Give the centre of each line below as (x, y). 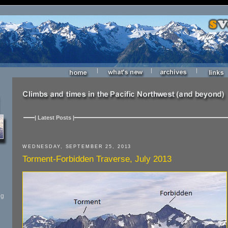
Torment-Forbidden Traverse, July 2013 (97, 159)
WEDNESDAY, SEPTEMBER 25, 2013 (77, 147)
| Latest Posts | (54, 118)
